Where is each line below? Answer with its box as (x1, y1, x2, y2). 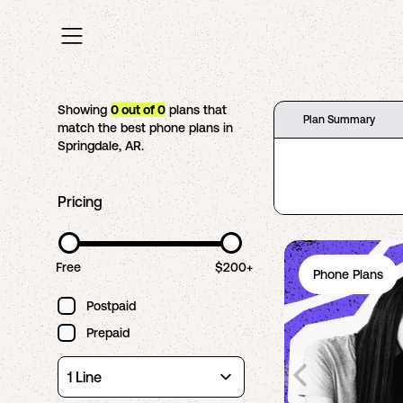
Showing (58, 103, 111, 117)
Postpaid (86, 299, 136, 313)
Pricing (58, 193, 103, 210)
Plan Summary (303, 113, 375, 126)
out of (119, 103, 157, 117)
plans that (166, 103, 227, 117)
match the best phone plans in (58, 121, 233, 135)
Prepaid (86, 326, 130, 340)
